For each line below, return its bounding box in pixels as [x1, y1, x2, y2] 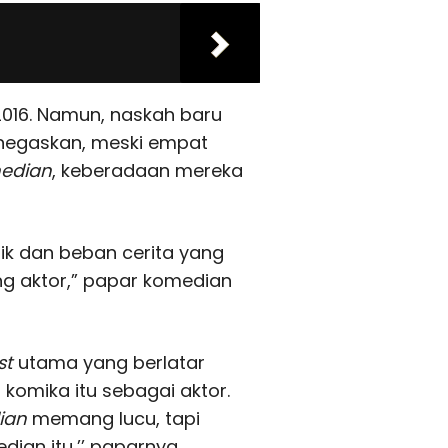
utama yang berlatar [13, 350, 205, 376]
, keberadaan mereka [52, 158, 243, 184]
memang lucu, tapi [27, 406, 200, 432]
